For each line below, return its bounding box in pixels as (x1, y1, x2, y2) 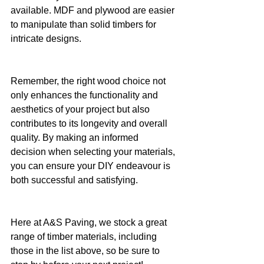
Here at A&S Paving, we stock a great (11, 217, 169, 227)
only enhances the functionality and (11, 90, 160, 100)
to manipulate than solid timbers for (11, 19, 159, 29)
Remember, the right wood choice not (11, 76, 168, 86)
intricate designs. (11, 34, 81, 44)
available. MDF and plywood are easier (11, 5, 177, 15)
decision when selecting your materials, (11, 147, 177, 157)
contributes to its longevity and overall (11, 118, 170, 128)
